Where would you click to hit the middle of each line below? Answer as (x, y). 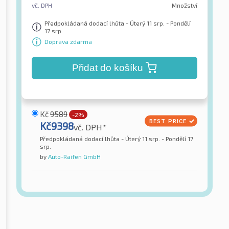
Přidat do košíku (107, 67)
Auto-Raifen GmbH (74, 156)
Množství (185, 5)
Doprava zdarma (68, 42)
